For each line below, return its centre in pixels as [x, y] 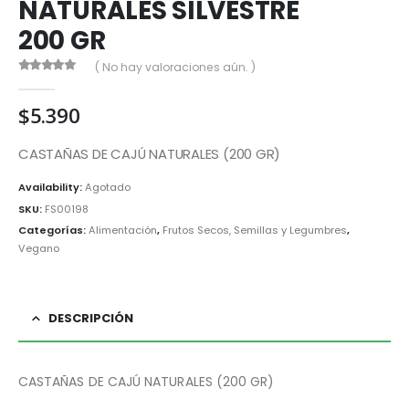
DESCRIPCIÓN [91, 319]
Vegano [39, 249]
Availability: [52, 187]
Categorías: [53, 231]
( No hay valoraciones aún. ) [175, 67]
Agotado [108, 187]
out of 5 [49, 81]
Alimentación [123, 231]
